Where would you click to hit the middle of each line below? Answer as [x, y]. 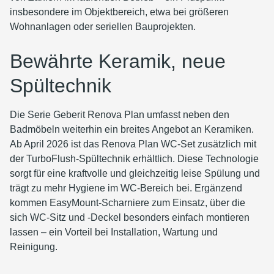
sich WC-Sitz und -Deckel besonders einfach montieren [130, 218]
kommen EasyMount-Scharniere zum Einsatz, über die [128, 203]
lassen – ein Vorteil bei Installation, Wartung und [114, 232]
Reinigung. [34, 247]
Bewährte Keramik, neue [118, 61]
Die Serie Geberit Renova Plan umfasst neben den [120, 115]
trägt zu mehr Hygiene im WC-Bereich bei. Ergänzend [126, 188]
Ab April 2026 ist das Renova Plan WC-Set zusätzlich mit [133, 144]
